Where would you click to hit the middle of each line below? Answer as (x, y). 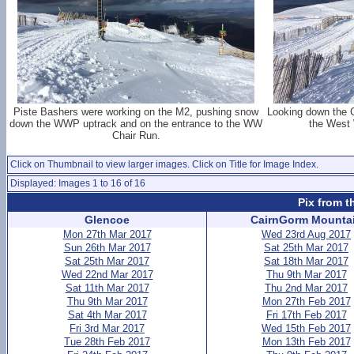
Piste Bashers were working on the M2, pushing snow (136, 112)
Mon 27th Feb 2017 (306, 301)
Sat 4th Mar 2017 (107, 315)
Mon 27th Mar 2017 (107, 234)
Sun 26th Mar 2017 (107, 248)
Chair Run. (136, 136)
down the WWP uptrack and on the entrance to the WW (136, 124)
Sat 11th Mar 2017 (107, 288)
